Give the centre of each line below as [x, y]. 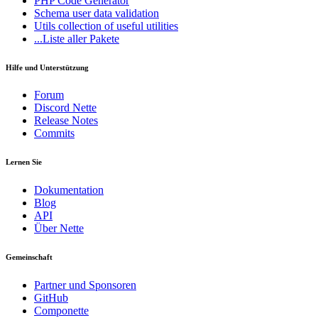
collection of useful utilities [118, 26]
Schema [53, 13]
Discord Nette [65, 108]
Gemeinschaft [29, 257]
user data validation [116, 13]
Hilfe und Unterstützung [47, 67]
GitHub [51, 298]
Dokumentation [69, 190]
